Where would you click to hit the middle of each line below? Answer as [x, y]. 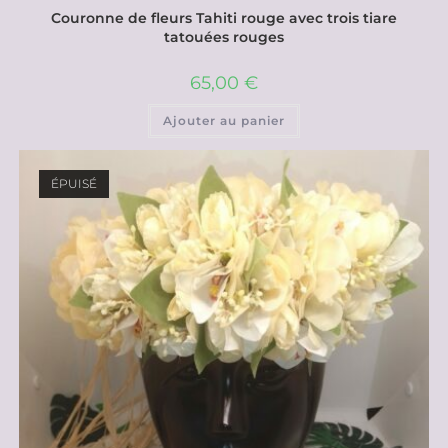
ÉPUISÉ [73, 184]
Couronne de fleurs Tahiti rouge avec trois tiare [224, 17]
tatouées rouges [224, 36]
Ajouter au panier [224, 120]
